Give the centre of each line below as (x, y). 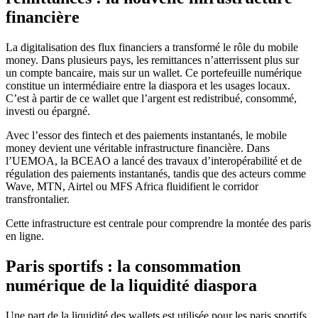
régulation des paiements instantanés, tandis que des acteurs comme (156, 174)
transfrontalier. (38, 199)
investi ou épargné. (48, 111)
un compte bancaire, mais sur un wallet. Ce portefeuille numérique (154, 73)
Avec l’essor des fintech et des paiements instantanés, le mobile (146, 136)
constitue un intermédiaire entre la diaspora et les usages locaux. (148, 86)
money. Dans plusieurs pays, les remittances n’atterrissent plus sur (152, 60)
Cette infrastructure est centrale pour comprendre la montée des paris (158, 224)
